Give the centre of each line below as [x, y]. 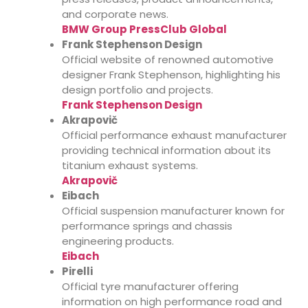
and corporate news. [115, 14]
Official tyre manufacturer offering [150, 286]
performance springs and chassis [147, 225]
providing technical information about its [166, 150]
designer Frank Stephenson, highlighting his [171, 74]
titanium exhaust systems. [130, 165]
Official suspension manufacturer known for [173, 210]
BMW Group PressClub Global [144, 29]
